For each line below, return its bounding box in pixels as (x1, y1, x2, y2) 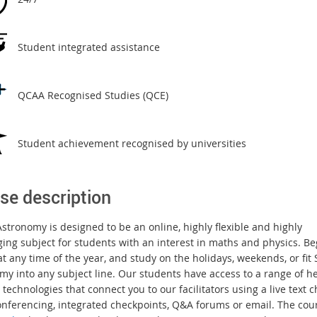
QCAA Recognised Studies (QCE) (17, 88, 168, 102)
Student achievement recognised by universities (17, 136, 246, 150)
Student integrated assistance (17, 40, 160, 54)
